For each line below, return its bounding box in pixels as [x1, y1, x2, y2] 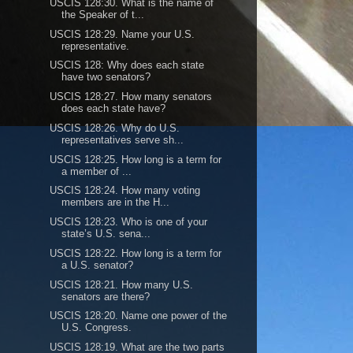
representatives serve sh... [61, 133, 184, 146]
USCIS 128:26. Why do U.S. [50, 121, 180, 134]
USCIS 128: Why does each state [50, 59, 205, 72]
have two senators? [61, 71, 151, 84]
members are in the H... [61, 196, 170, 209]
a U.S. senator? [61, 258, 134, 271]
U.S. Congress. [61, 321, 132, 334]
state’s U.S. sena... [61, 228, 151, 240]
